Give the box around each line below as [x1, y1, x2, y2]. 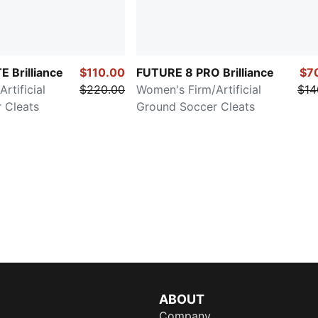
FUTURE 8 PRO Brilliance [136, 65, 274, 80]
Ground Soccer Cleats [136, 99, 255, 114]
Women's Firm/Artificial [136, 82, 261, 97]
